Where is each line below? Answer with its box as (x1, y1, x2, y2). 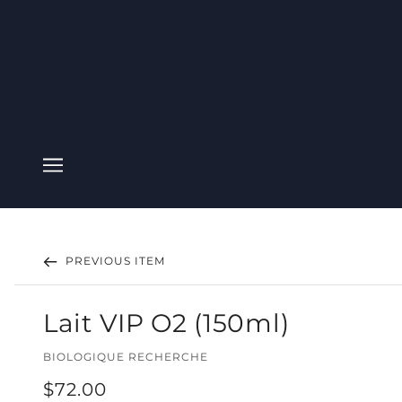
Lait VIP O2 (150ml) (43, 308, 290, 338)
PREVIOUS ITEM (62, 254, 165, 267)
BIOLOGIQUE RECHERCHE (43, 350, 208, 363)
